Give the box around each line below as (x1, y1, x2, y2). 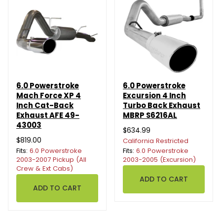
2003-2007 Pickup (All (16, 154, 86, 164)
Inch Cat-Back (16, 100, 74, 110)
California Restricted (123, 136, 188, 146)
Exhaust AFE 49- (16, 110, 79, 120)
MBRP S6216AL (123, 110, 177, 120)
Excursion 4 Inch (123, 90, 186, 101)
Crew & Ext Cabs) (16, 163, 73, 173)
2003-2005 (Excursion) (123, 154, 196, 164)
